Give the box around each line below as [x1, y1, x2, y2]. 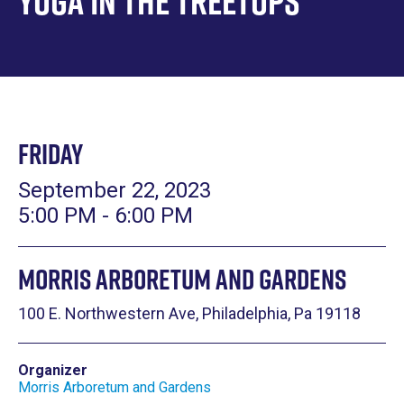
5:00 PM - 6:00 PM [18, 203, 193, 228]
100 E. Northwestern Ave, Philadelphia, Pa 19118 [18, 304, 361, 323]
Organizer [18, 362, 87, 379]
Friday [18, 133, 83, 174]
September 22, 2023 [18, 178, 211, 203]
